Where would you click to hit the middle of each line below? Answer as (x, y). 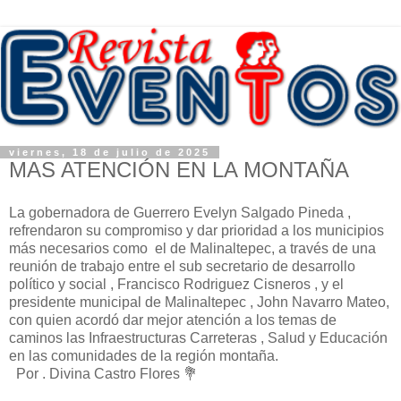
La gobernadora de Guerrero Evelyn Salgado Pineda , (180, 213)
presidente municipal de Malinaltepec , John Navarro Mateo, (199, 302)
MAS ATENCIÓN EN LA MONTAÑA (179, 170)
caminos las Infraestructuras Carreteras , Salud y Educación (198, 338)
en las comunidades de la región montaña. (145, 356)
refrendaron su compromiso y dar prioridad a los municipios (196, 230)
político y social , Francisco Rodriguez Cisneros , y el (176, 284)
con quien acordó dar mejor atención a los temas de (173, 320)
